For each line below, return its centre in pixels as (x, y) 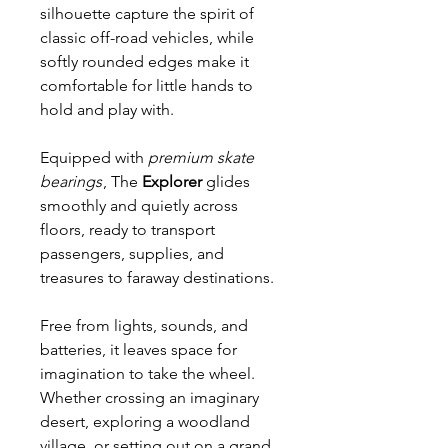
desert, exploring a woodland (145, 422)
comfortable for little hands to (146, 86)
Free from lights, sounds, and (144, 326)
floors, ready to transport (127, 230)
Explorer (172, 182)
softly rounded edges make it (144, 62)
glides (226, 182)
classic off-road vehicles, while (147, 38)
